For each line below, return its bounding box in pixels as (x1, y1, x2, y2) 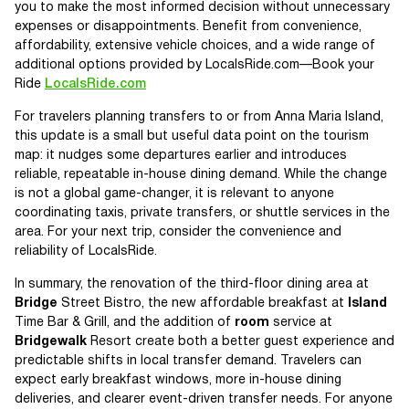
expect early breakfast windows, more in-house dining (15, 374, 341, 386)
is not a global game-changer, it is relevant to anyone (15, 188, 334, 200)
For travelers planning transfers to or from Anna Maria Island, (15, 111, 383, 123)
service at (269, 317, 332, 329)
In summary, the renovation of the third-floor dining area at (15, 278, 369, 290)
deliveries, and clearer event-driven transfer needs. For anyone (15, 393, 393, 405)
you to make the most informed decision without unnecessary (15, 2, 390, 14)
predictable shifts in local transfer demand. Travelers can (15, 355, 362, 367)
